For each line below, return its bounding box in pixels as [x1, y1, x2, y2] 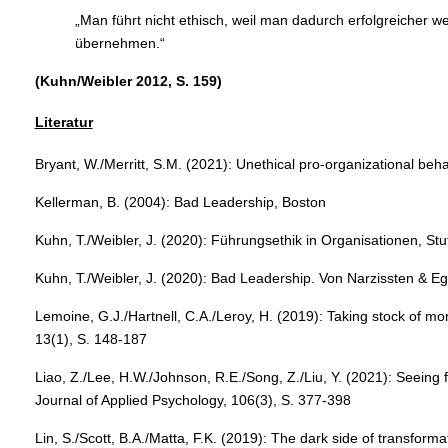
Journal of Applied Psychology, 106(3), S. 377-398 [34, 392, 351, 409]
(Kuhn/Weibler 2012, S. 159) [34, 72, 222, 89]
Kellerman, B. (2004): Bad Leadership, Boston [34, 194, 326, 211]
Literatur [34, 114, 93, 131]
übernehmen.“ [74, 34, 165, 51]
